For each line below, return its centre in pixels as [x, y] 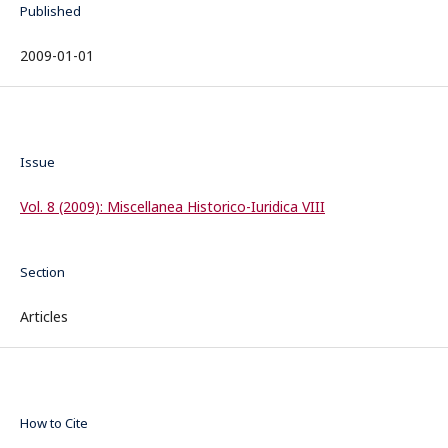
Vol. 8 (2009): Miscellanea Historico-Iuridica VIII [172, 206]
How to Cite [54, 422]
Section [42, 271]
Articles [44, 316]
